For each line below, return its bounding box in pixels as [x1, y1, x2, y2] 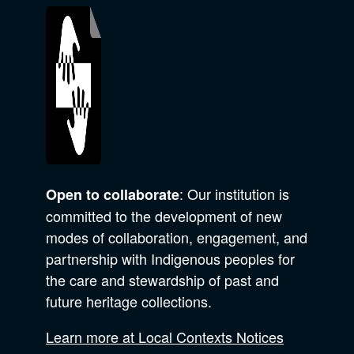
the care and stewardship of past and [46, 269, 279, 291]
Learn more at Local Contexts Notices [46, 326, 284, 348]
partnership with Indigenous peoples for [46, 248, 295, 269]
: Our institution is [179, 183, 289, 205]
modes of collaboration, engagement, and [46, 227, 307, 248]
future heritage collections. [46, 291, 212, 312]
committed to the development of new [46, 205, 282, 227]
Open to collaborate [46, 184, 179, 205]
